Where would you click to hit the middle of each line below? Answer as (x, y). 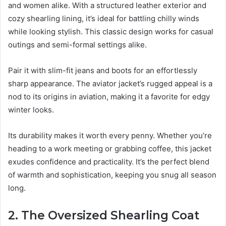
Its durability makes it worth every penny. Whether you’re (110, 136)
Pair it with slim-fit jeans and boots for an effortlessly (103, 71)
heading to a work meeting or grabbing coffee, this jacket (110, 149)
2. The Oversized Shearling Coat (104, 216)
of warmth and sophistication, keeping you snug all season (112, 175)
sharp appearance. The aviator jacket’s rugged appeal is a (110, 84)
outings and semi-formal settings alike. (77, 45)
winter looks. (31, 110)
